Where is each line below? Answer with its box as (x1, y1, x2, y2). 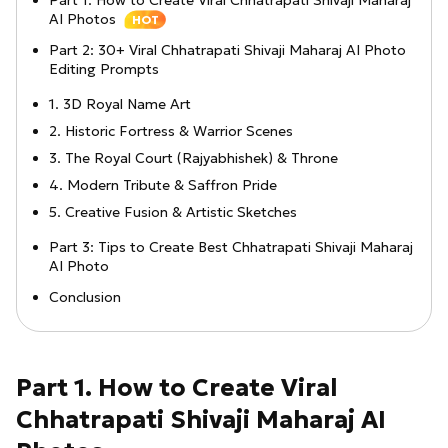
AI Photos (49, 10, 116, 29)
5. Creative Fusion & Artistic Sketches (49, 203, 297, 222)
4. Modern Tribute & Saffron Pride (49, 176, 277, 195)
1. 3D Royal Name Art (49, 95, 191, 114)
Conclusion (49, 288, 121, 307)
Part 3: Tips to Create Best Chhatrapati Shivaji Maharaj (49, 238, 413, 257)
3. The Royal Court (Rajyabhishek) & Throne (49, 149, 338, 168)
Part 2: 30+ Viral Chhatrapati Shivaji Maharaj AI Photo (49, 41, 406, 60)
